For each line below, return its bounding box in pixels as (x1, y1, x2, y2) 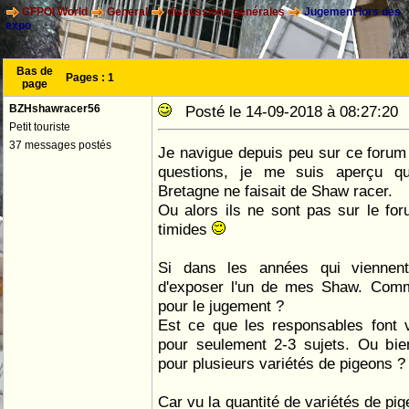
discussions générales (167, 5, 285, 19)
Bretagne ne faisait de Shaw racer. (158, 182, 393, 200)
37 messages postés (9, 139, 111, 152)
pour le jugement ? (158, 297, 284, 315)
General (107, 5, 148, 19)
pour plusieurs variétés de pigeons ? (158, 354, 405, 372)
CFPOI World (22, 5, 88, 19)
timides (158, 220, 212, 238)
